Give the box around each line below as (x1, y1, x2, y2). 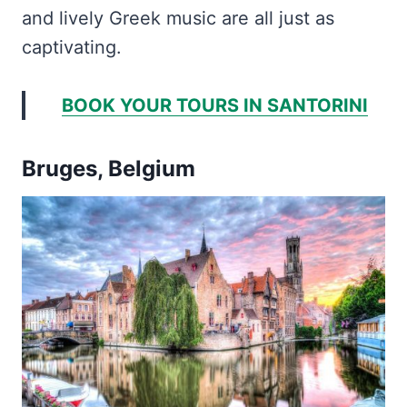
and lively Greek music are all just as (22, 7, 334, 30)
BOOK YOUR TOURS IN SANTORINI (61, 94, 368, 117)
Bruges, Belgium (22, 155, 195, 183)
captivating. (22, 36, 122, 59)
